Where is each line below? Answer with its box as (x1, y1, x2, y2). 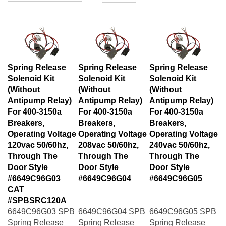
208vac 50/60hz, (78, 136, 139, 144)
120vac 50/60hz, (8, 136, 68, 144)
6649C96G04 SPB (78, 202, 145, 211)
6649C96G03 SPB (8, 202, 75, 211)
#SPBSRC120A (8, 191, 67, 200)
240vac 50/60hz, (149, 136, 210, 144)
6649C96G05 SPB (149, 202, 216, 211)
